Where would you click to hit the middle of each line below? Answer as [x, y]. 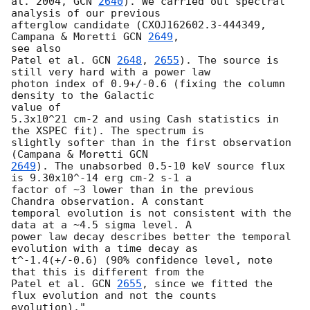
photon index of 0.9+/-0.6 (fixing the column [148, 84]
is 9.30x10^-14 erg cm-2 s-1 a [101, 178]
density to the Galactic [86, 96]
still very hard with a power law [111, 72]
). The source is [229, 61]
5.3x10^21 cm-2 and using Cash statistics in [145, 119]
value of [36, 108]
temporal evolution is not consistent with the [151, 213]
